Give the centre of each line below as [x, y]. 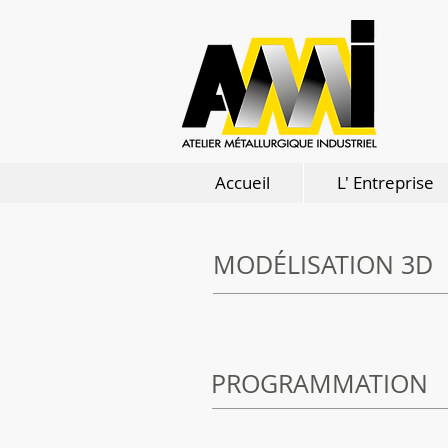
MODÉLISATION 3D [323, 264]
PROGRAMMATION [319, 383]
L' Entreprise [385, 182]
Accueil [242, 182]
